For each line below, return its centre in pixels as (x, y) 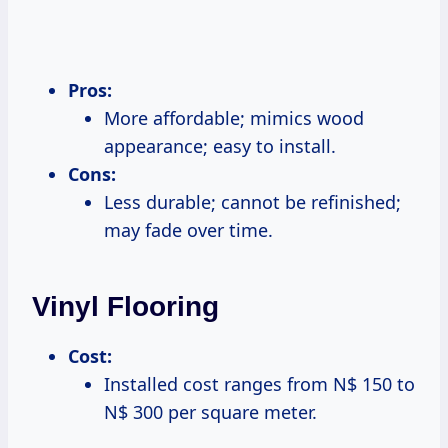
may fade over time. (188, 229)
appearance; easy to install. (220, 145)
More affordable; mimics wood (234, 117)
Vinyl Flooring (125, 306)
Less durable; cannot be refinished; (252, 201)
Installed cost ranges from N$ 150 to (259, 383)
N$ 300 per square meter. (210, 411)
